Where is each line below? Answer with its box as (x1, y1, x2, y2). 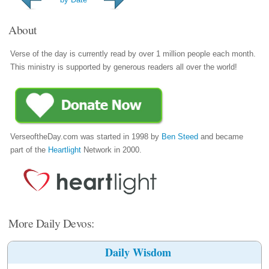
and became (198, 131, 244, 141)
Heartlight (48, 145, 82, 154)
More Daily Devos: (8, 214, 94, 231)
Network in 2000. (81, 145, 142, 154)
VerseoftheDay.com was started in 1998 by (10, 131, 162, 141)
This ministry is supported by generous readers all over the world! (10, 62, 238, 72)
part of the (10, 145, 49, 154)
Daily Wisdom (105, 244, 172, 260)
